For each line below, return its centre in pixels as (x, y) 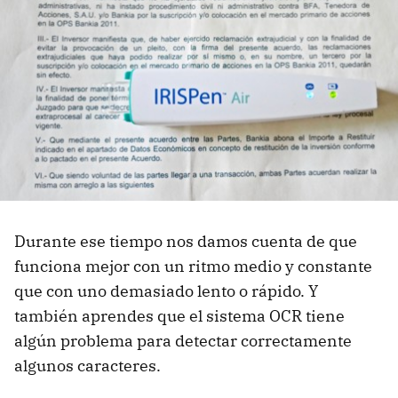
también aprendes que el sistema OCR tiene (179, 316)
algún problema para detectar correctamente (183, 341)
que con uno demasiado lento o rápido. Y (166, 291)
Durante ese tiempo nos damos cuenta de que (186, 242)
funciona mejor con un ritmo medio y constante (193, 267)
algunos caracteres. (88, 366)
